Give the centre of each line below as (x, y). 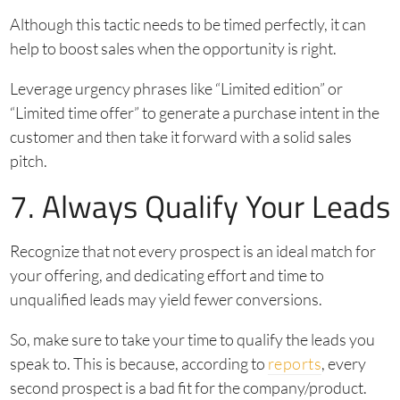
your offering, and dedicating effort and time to (167, 275)
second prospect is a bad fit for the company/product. (188, 388)
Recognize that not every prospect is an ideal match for (192, 251)
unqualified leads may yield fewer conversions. (167, 300)
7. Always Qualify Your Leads (200, 207)
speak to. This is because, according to (138, 364)
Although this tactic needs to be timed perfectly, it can (187, 25)
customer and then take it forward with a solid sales (180, 137)
